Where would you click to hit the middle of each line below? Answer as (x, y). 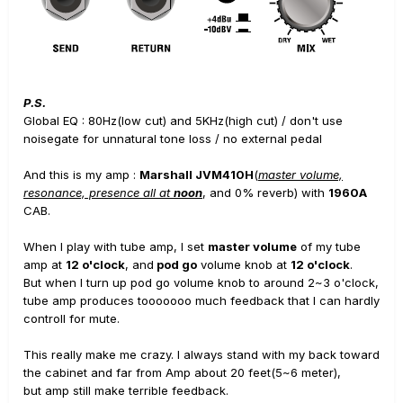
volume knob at (244, 264)
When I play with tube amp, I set (116, 246)
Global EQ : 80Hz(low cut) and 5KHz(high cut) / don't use (183, 121)
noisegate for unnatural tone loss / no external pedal (173, 139)
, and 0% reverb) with (265, 193)
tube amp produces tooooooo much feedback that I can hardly (201, 300)
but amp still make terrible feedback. (126, 390)
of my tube (329, 246)
